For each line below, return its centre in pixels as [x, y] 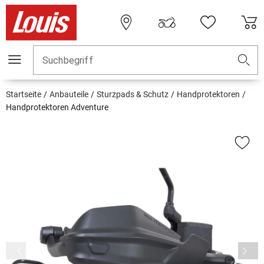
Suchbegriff [68, 61]
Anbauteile [69, 95]
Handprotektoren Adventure [57, 108]
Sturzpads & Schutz [133, 95]
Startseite [24, 95]
